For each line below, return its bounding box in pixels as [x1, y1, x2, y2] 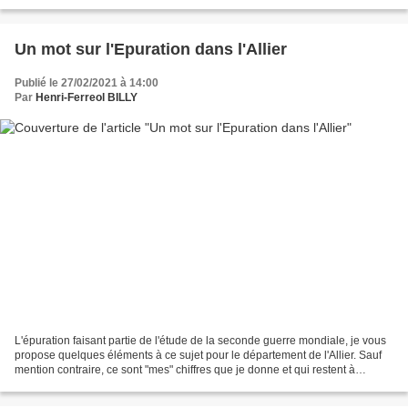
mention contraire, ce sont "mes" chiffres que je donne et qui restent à [15, 363, 355, 377]
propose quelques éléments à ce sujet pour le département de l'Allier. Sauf [15, 349, 382, 362]
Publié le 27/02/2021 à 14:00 [15, 76, 158, 89]
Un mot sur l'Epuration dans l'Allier [15, 39, 287, 58]
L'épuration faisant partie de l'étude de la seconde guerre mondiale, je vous [15, 334, 386, 348]
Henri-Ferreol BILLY [36, 90, 138, 104]
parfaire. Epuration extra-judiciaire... [15, 378, 191, 392]
